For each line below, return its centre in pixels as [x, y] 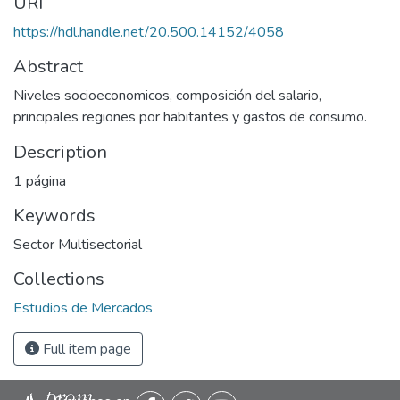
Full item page [85, 349]
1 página [40, 181]
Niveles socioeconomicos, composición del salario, [167, 96]
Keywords [54, 216]
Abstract [48, 67]
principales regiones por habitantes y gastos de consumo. [190, 117]
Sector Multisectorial [78, 245]
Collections [59, 279]
